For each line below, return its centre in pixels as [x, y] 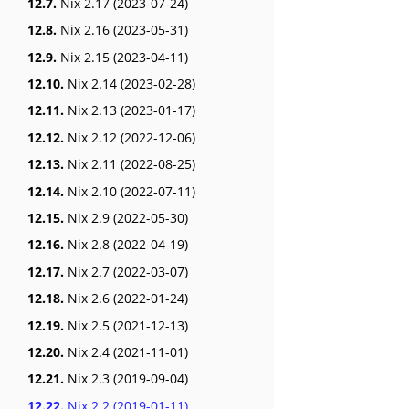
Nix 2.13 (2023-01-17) [130, 110]
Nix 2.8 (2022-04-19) [126, 245]
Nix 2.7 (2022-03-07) [126, 271]
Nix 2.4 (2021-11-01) [126, 351]
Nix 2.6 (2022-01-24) [126, 299]
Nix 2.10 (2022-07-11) [130, 191]
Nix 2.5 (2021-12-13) [126, 325]
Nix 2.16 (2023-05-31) [122, 30]
